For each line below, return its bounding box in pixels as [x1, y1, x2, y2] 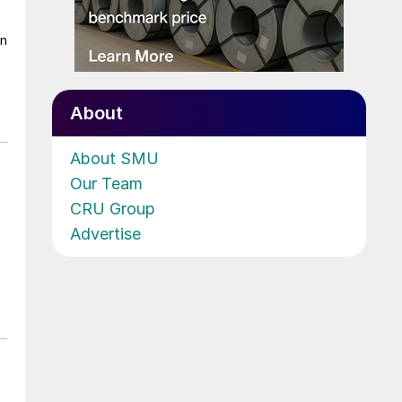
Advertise [70, 223, 141, 243]
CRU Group [70, 198, 155, 218]
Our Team [70, 173, 143, 193]
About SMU [70, 148, 159, 168]
